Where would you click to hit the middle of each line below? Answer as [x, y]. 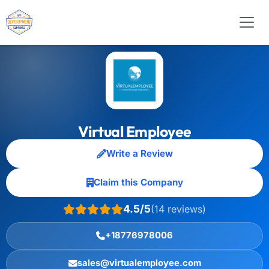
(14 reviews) [178, 209]
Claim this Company [138, 182]
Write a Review [139, 153]
